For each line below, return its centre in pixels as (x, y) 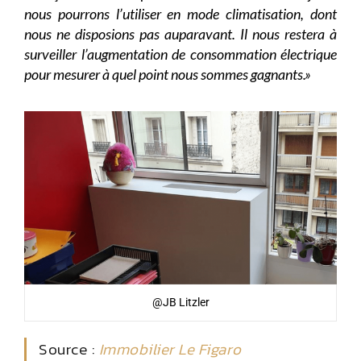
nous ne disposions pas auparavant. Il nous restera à (180, 33)
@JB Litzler (180, 302)
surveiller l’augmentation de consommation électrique (180, 54)
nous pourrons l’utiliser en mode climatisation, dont (180, 13)
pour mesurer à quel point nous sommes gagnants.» (168, 74)
